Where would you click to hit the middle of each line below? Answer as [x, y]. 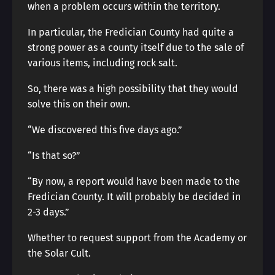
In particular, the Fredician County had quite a [131, 32]
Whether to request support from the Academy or [137, 238]
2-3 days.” [48, 212]
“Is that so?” [54, 156]
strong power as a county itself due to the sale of [136, 48]
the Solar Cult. [59, 253]
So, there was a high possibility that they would [133, 89]
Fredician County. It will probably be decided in [134, 197]
